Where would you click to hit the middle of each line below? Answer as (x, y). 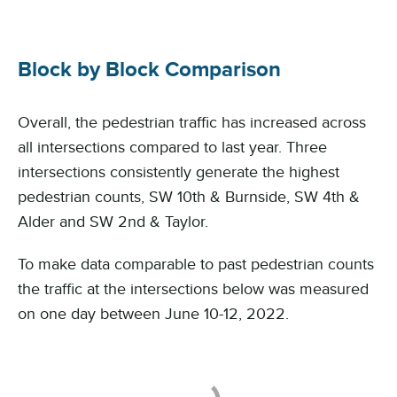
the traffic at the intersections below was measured (193, 288)
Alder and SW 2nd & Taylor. (113, 221)
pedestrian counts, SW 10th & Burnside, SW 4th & (189, 196)
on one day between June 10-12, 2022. (153, 313)
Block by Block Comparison (149, 68)
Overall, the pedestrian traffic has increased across (192, 121)
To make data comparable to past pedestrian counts (196, 263)
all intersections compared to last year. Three (172, 146)
